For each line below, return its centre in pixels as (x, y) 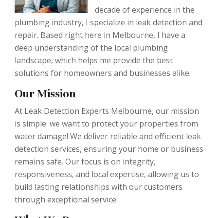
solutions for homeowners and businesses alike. (103, 73)
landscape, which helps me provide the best (94, 60)
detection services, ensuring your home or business (109, 149)
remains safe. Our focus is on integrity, (85, 162)
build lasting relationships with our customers (99, 187)
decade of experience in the (145, 10)
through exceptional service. (66, 200)
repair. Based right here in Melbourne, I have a (100, 35)
